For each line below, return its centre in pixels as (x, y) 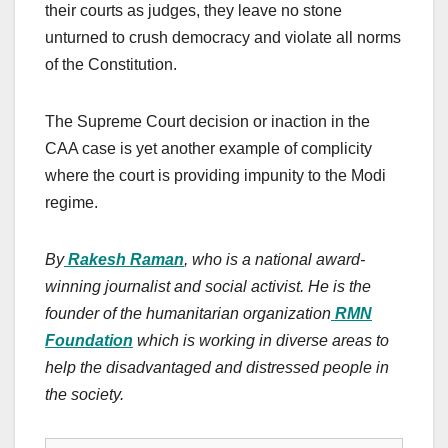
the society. (84, 395)
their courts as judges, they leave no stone (193, 11)
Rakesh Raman (126, 260)
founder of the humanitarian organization (188, 314)
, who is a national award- (274, 260)
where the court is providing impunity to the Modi (215, 176)
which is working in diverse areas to (261, 341)
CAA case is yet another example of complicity (208, 149)
